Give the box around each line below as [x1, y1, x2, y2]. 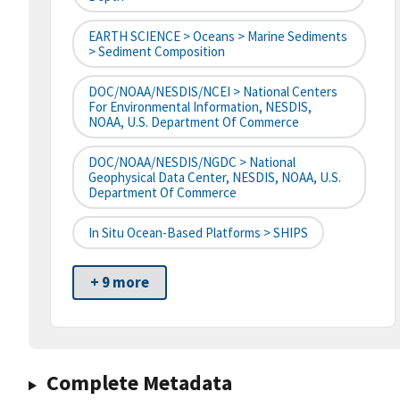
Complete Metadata [46, 369, 232, 397]
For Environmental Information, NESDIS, [88, 98, 312, 116]
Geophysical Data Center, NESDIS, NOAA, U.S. [88, 169, 341, 187]
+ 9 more [90, 272, 149, 293]
